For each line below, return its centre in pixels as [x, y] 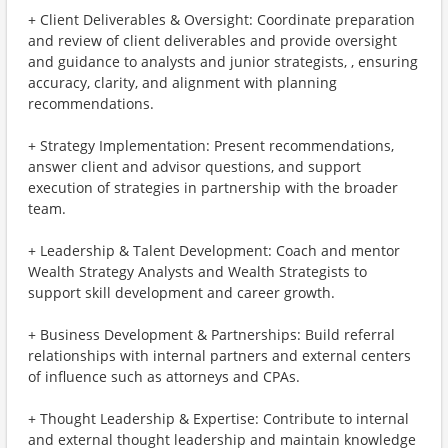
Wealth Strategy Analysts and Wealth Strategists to [197, 271]
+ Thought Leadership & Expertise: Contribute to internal [218, 418]
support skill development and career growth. [181, 292]
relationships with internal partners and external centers [219, 355]
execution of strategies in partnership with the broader [213, 187]
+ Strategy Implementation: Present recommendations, [211, 145]
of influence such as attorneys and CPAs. [164, 376]
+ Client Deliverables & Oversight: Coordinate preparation [221, 19]
